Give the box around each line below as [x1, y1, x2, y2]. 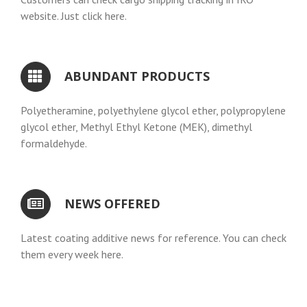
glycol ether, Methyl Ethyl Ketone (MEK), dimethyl [20, 120, 252, 134]
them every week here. [20, 247, 123, 262]
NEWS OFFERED [64, 195, 160, 212]
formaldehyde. [20, 136, 87, 151]
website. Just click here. [20, 9, 127, 23]
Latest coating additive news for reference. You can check [20, 231, 286, 245]
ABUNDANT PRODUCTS [64, 68, 210, 85]
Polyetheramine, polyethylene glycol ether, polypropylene [20, 103, 286, 118]
